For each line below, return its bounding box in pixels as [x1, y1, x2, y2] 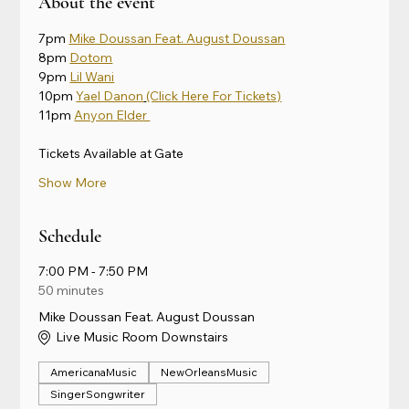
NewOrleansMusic [161, 364, 258, 379]
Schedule [38, 225, 102, 247]
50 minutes [38, 281, 105, 299]
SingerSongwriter [50, 386, 146, 401]
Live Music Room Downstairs [56, 329, 229, 346]
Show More [38, 173, 108, 191]
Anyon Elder [74, 106, 151, 123]
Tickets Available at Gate [38, 144, 184, 162]
